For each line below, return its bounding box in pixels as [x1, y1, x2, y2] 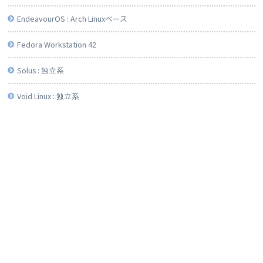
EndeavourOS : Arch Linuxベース [16, 13, 127, 25]
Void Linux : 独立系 [16, 90, 79, 102]
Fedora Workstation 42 [16, 39, 96, 50]
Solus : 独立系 [16, 65, 64, 76]
